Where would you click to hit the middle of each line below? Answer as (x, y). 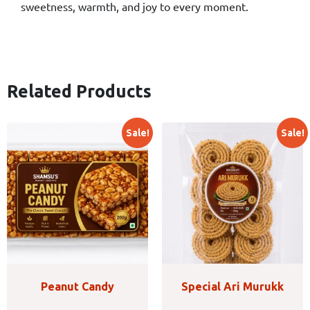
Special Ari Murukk (232, 286)
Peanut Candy (77, 286)
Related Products (79, 91)
